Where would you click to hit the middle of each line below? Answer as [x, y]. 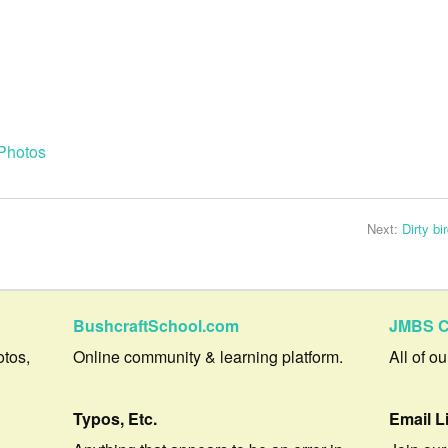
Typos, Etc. [115, 419]
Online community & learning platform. [208, 357]
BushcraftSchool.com [156, 326]
